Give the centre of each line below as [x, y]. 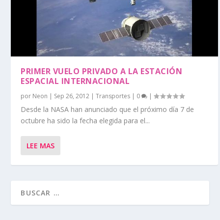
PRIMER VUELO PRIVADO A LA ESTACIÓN [102, 71]
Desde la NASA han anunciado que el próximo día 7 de [108, 109]
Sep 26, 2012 [72, 96]
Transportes [113, 96]
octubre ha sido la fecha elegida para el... [85, 121]
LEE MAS [41, 146]
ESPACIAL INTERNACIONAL [75, 81]
